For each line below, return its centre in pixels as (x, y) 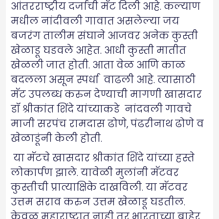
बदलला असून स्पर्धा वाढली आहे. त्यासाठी (103, 79)
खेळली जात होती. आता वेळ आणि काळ (98, 65)
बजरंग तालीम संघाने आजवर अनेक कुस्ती (104, 35)
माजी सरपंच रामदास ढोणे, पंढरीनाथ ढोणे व (107, 123)
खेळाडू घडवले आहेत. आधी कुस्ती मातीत (99, 50)
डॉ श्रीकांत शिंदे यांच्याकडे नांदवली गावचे (101, 109)
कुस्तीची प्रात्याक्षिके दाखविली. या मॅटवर (99, 187)
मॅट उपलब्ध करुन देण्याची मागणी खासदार (106, 94)
